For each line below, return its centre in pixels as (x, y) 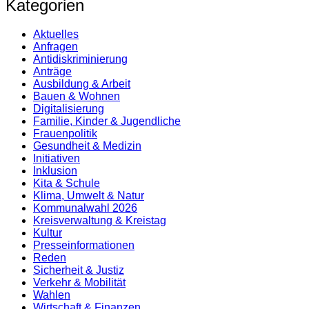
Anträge (52, 72)
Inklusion (55, 171)
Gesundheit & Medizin (87, 146)
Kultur (48, 233)
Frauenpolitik (65, 134)
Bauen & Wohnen (77, 97)
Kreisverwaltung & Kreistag (100, 221)
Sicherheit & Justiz (79, 270)
